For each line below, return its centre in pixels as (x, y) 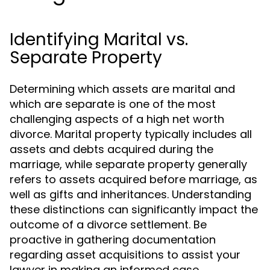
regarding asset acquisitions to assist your (125, 255)
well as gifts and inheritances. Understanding (130, 194)
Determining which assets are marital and (122, 89)
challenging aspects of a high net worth (117, 119)
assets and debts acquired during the (111, 149)
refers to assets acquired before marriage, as (133, 179)
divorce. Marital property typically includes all (131, 134)
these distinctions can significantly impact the (134, 209)
